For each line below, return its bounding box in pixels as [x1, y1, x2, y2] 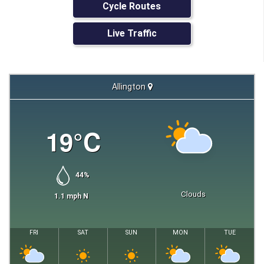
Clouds [180, 189, 206, 199]
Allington [111, 81, 146, 91]
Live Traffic [107, 28, 157, 39]
